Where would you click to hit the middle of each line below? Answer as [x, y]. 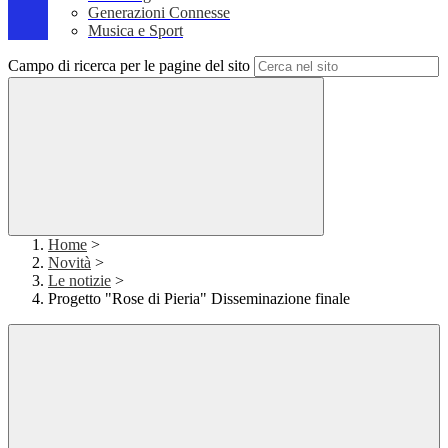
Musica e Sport [135, 31]
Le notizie [79, 281]
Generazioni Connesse [159, 13]
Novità [69, 263]
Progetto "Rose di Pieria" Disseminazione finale [199, 299]
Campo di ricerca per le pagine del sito [129, 66]
